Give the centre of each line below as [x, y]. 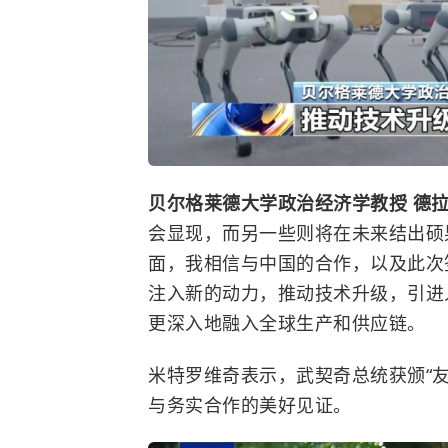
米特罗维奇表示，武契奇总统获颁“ [290, 375]
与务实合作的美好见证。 [250, 405]
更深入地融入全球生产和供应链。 [287, 323]
